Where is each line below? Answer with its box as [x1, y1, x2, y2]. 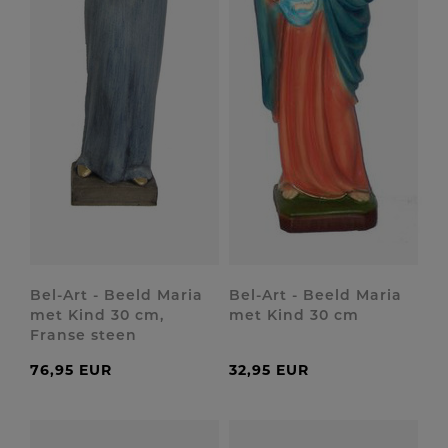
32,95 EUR [229, 361, 309, 379]
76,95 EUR [30, 361, 112, 379]
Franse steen [30, 326, 137, 344]
